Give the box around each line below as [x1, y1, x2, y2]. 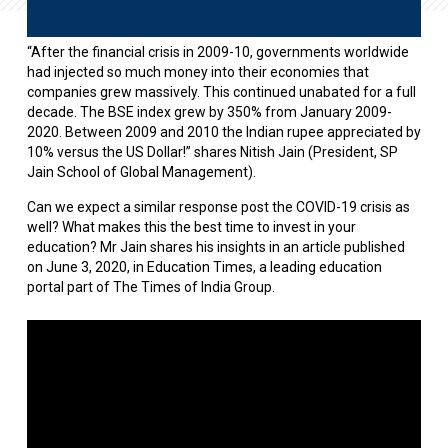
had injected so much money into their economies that [26, 64, 369, 81]
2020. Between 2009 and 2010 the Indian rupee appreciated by [26, 124, 421, 141]
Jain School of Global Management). [26, 164, 256, 181]
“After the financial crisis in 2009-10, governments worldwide [26, 44, 409, 61]
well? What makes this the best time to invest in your [26, 219, 356, 236]
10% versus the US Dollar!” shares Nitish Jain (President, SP [26, 144, 398, 161]
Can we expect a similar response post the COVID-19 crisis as [26, 199, 410, 216]
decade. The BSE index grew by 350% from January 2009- [26, 104, 392, 121]
